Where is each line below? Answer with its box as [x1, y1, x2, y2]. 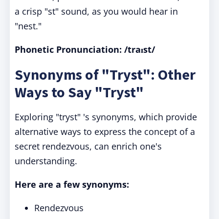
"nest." [15, 20, 42, 32]
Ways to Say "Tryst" [15, 83, 144, 101]
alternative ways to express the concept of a [15, 126, 195, 137]
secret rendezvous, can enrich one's [15, 140, 162, 152]
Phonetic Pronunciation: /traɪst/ [15, 44, 155, 55]
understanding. [15, 155, 77, 167]
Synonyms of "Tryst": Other [15, 65, 196, 84]
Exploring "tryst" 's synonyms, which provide [15, 111, 197, 123]
